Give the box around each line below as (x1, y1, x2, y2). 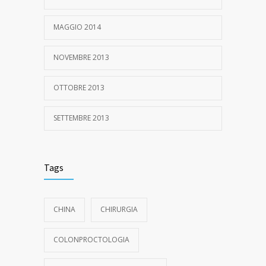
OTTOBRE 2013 (53, 82, 104, 93)
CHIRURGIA (100, 204, 138, 214)
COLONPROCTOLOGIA (53, 234, 129, 245)
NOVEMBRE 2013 (53, 52, 109, 62)
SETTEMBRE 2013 (53, 112, 109, 123)
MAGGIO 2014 (53, 21, 101, 32)
